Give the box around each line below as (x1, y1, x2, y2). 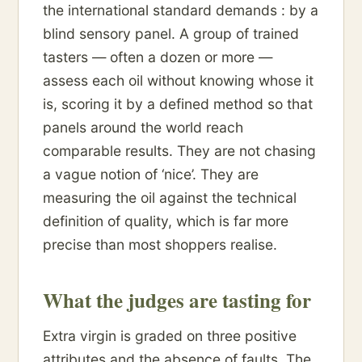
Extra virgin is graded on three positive (43, 327, 297, 345)
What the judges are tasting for (43, 285, 311, 316)
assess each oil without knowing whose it (43, 72, 314, 90)
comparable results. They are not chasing (43, 142, 316, 160)
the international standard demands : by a (43, 2, 318, 19)
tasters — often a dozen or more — (43, 48, 272, 66)
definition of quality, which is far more (43, 213, 288, 230)
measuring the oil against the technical (43, 189, 297, 207)
